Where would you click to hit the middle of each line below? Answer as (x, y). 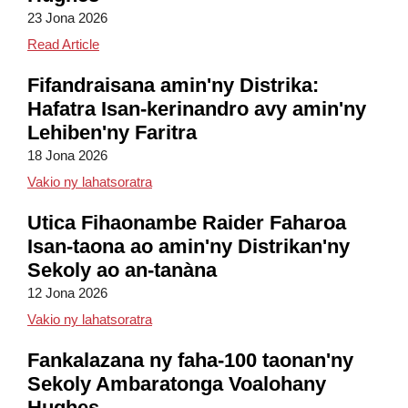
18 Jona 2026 (67, 155)
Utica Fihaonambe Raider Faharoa (187, 223)
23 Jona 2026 (67, 18)
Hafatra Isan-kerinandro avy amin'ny (197, 109)
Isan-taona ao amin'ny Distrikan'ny (189, 246)
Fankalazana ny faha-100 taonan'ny (190, 360)
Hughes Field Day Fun (165, 43)
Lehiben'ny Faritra (112, 133)
